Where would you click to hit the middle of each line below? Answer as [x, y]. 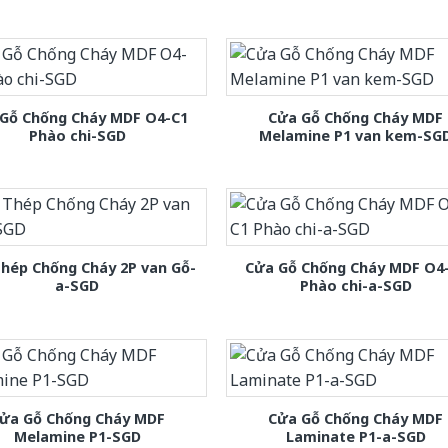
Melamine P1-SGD [77, 436]
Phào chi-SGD [77, 136]
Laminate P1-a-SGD [355, 436]
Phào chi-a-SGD [355, 286]
